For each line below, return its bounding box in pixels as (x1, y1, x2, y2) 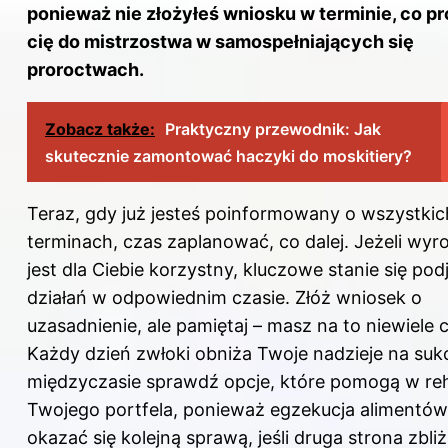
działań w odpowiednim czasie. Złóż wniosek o (27, 286, 422, 308)
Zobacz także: (45, 118, 155, 139)
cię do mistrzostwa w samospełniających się (27, 30, 414, 52)
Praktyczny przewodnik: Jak (165, 118, 381, 139)
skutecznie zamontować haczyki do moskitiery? (45, 145, 412, 166)
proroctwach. (27, 58, 144, 80)
